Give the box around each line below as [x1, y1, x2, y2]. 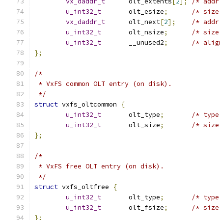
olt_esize [129, 7, 164, 16]
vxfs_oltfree [58, 183, 113, 191]
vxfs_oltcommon [58, 100, 121, 109]
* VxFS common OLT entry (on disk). [34, 80, 172, 88]
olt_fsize [129, 203, 164, 212]
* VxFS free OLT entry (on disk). [34, 162, 164, 170]
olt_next [129, 18, 160, 26]
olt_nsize [129, 28, 164, 36]
